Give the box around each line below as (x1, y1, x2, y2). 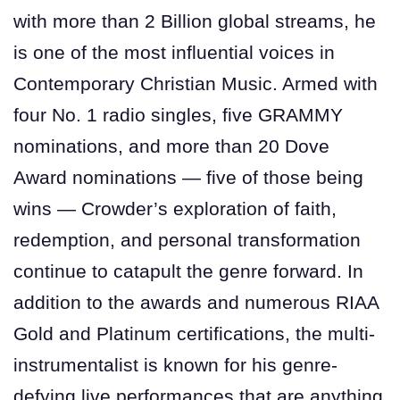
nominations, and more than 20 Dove (13, 135, 329, 156)
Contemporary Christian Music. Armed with (13, 72, 378, 94)
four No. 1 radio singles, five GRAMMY (13, 104, 343, 125)
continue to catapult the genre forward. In (13, 260, 363, 281)
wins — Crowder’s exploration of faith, (13, 197, 337, 219)
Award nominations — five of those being (13, 166, 363, 187)
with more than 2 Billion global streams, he (13, 10, 376, 31)
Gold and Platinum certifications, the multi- (13, 322, 375, 344)
